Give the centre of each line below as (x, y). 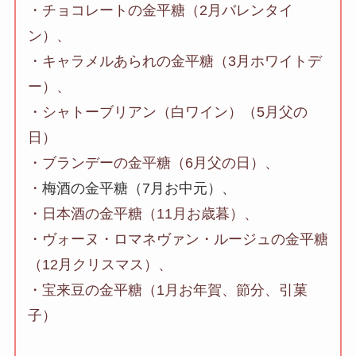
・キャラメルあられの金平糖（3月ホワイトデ (174, 62)
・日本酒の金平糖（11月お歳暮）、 (143, 214)
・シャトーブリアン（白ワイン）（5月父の (167, 112)
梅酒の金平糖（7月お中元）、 (139, 189)
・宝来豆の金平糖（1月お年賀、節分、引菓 (167, 290)
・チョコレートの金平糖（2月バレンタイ (160, 11)
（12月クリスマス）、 (100, 265)
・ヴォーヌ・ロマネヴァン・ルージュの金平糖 (178, 240)
